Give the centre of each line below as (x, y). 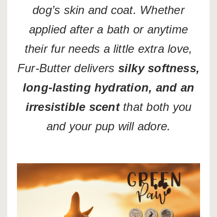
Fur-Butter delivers (68, 68)
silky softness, (159, 68)
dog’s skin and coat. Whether (108, 10)
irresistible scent (72, 107)
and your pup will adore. (108, 126)
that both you (155, 107)
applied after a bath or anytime (108, 29)
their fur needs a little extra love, (108, 48)
